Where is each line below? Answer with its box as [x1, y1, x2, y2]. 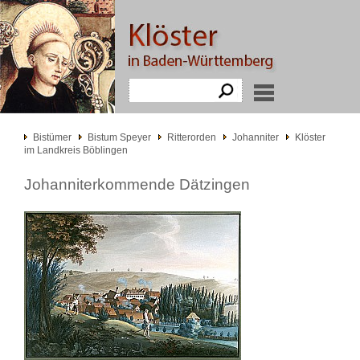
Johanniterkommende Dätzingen [24, 176, 250, 193]
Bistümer [33, 132, 72, 143]
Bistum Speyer [88, 132, 151, 143]
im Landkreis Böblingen [24, 145, 128, 156]
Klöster [295, 132, 325, 143]
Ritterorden [167, 132, 216, 143]
